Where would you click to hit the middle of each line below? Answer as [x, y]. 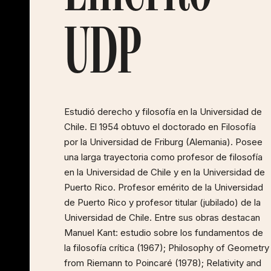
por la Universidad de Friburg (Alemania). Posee [163, 142]
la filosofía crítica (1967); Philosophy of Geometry [167, 248]
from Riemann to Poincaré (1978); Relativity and [163, 263]
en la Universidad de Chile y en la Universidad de [165, 172]
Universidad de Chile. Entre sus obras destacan [162, 217]
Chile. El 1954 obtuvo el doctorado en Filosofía [160, 127]
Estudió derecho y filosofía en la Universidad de [163, 112]
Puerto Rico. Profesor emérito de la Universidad [164, 187]
